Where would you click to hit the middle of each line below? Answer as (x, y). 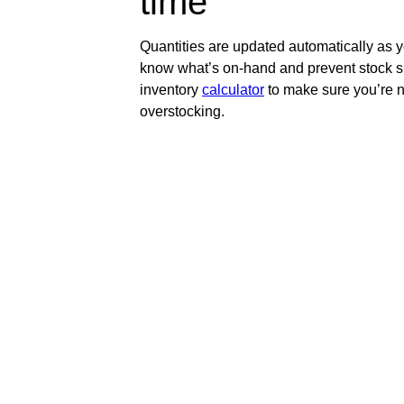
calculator (233, 90)
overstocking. (182, 112)
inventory (171, 90)
